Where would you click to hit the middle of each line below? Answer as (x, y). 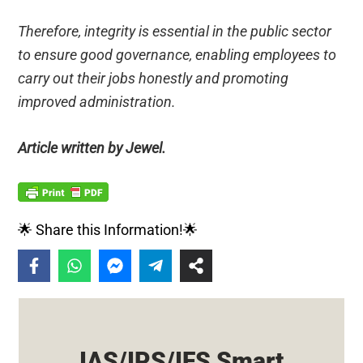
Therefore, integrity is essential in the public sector (175, 32)
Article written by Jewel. (92, 148)
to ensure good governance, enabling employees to (177, 55)
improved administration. (97, 102)
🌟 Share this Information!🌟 (108, 230)
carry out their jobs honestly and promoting (154, 79)
